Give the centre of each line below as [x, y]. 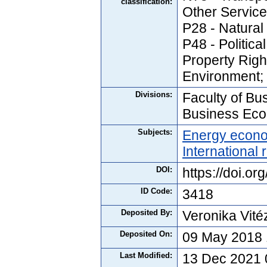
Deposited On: [146, 234]
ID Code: [156, 191]
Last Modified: [146, 255]
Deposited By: [147, 212]
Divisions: [154, 94]
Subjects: [155, 132]
